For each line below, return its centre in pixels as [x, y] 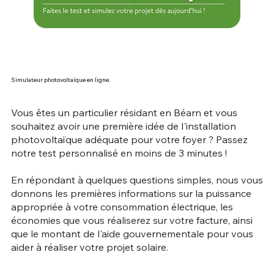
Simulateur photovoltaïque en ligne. [60, 79]
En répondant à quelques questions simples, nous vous [137, 180]
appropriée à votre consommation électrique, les [122, 206]
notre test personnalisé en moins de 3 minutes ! [120, 153]
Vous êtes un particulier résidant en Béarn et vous [124, 112]
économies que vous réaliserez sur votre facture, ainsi [131, 220]
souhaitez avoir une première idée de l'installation [123, 126]
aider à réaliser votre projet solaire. [89, 247]
